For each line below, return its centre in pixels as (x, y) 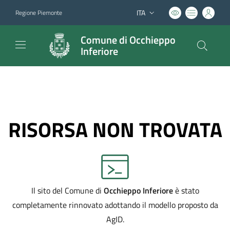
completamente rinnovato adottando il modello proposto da (115, 205)
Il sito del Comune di (67, 190)
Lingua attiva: (156, 17)
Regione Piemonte (39, 12)
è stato (186, 190)
